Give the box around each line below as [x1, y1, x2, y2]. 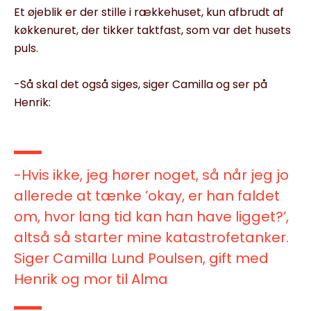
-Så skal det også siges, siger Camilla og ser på [14, 76, 267, 92]
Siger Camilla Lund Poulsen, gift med [14, 248, 269, 268]
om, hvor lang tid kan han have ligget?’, [14, 206, 289, 226]
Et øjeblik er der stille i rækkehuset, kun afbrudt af [14, 3, 284, 20]
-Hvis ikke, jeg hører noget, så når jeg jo [14, 165, 289, 185]
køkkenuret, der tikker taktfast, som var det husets [14, 22, 291, 38]
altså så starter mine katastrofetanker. [14, 227, 289, 247]
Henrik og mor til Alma [14, 269, 168, 289]
